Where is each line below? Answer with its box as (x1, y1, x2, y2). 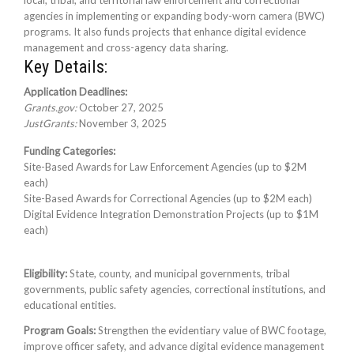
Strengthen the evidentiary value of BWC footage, (96, 324, 326, 337)
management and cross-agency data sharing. (24, 41, 228, 54)
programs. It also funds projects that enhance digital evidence (24, 25, 306, 38)
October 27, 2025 (77, 101, 164, 114)
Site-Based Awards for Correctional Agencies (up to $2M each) (24, 192, 312, 205)
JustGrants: (24, 117, 77, 130)
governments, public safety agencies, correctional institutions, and (24, 283, 326, 296)
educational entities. (24, 299, 116, 311)
